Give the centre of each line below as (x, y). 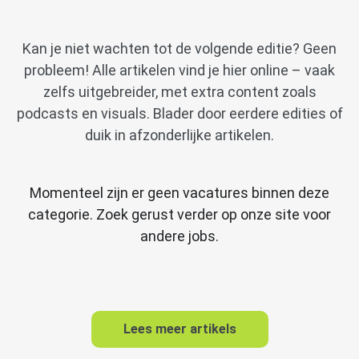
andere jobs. (179, 236)
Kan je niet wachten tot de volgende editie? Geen (179, 49)
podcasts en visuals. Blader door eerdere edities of (179, 114)
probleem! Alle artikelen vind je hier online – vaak (179, 71)
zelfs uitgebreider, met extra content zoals (179, 92)
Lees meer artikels (179, 329)
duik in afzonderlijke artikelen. (179, 135)
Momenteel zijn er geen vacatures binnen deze (179, 192)
